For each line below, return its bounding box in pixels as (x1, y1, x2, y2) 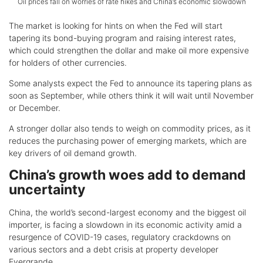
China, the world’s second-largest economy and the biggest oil (9, 207, 246, 218)
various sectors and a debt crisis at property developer (9, 244, 218, 255)
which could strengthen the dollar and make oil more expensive (9, 45, 249, 56)
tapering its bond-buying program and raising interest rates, (9, 33, 236, 43)
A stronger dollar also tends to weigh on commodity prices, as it (9, 123, 251, 134)
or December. (9, 103, 60, 113)
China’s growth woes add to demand (9, 167, 246, 184)
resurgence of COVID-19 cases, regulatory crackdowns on (9, 232, 231, 242)
